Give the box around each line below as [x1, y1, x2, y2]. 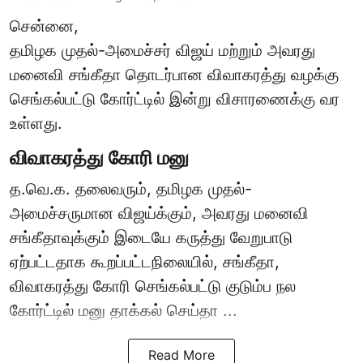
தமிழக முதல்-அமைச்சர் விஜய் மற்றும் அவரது [10, 41, 315, 61]
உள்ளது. [10, 113, 62, 134]
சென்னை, [10, 16, 79, 36]
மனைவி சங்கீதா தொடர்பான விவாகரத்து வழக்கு [10, 65, 339, 85]
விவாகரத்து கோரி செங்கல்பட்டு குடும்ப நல [10, 276, 296, 297]
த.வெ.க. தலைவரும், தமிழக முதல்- [10, 179, 252, 199]
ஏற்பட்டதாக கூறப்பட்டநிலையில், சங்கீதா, [10, 252, 280, 272]
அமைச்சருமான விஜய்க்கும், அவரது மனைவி [10, 203, 309, 224]
